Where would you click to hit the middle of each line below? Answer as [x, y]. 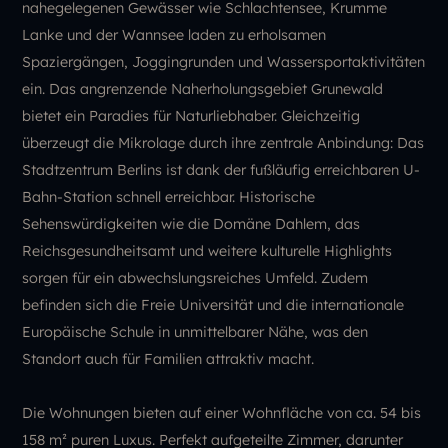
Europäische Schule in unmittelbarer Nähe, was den [195, 331]
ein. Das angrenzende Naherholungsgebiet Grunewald [203, 88]
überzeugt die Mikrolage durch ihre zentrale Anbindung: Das [223, 142]
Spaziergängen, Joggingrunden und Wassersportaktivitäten [224, 61]
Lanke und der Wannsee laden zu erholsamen [174, 34]
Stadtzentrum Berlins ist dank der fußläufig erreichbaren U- [221, 169]
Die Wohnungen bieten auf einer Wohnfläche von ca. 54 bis [222, 412]
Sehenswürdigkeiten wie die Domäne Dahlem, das [191, 223]
